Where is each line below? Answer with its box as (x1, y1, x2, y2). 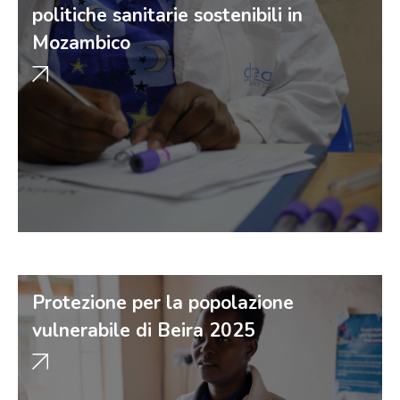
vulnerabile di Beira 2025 (32, 318, 255, 343)
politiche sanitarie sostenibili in (32, 3, 303, 28)
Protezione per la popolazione (32, 290, 294, 315)
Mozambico (32, 30, 130, 55)
